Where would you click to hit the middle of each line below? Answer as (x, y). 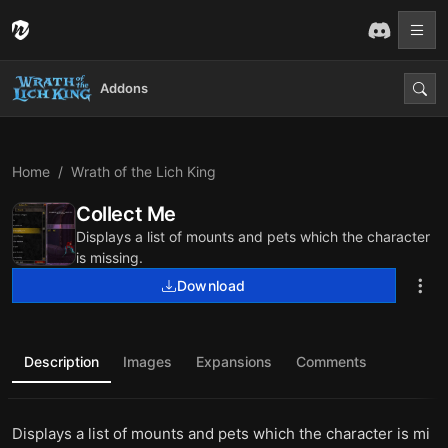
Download (211, 285)
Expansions (234, 362)
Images (147, 362)
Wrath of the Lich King (143, 171)
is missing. (109, 257)
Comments (331, 362)
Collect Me (126, 214)
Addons (124, 88)
